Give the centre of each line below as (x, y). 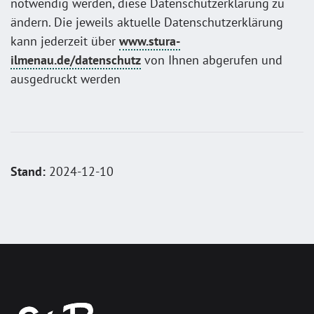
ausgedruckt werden (66, 79)
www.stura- (150, 41)
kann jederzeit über (65, 41)
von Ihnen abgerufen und (212, 60)
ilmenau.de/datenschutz (76, 60)
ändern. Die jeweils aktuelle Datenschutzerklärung (147, 22)
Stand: (28, 171)
